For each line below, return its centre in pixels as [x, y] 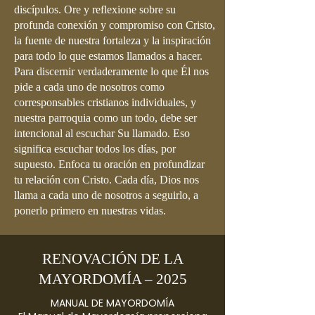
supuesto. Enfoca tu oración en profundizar [109, 164]
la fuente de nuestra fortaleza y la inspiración [112, 40]
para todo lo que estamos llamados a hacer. [108, 56]
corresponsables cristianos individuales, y [105, 102]
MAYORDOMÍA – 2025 [112, 279]
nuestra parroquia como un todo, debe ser [105, 118]
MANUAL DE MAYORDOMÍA [112, 303]
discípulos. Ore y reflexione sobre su [95, 9]
